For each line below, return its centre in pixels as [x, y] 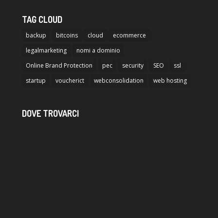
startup [36, 81]
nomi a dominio [98, 51]
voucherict [70, 81]
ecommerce [129, 36]
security [133, 66]
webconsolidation [118, 81]
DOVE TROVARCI [50, 114]
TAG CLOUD [42, 20]
